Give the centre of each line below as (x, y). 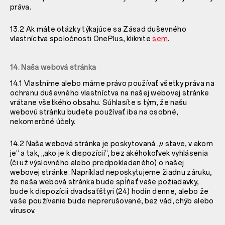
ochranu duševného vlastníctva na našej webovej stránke (110, 93)
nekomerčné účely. (43, 122)
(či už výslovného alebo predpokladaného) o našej (97, 163)
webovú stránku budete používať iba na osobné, (94, 112)
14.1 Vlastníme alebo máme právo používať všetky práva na (112, 83)
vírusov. (23, 210)
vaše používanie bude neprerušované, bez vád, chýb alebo (112, 201)
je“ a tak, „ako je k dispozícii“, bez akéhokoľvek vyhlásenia (109, 153)
